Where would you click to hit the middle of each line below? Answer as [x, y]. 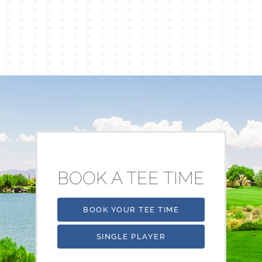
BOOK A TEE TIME [131, 178]
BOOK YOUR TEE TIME [131, 209]
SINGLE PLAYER [131, 236]
